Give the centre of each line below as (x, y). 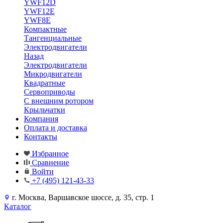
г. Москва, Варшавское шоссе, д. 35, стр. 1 (83, 197)
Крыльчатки (45, 110)
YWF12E (39, 11)
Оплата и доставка (56, 128)
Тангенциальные (53, 38)
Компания (41, 119)
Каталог (18, 206)
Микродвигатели (53, 74)
